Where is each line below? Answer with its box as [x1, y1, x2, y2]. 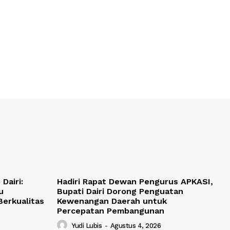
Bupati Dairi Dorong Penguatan [56, 186, 183, 197]
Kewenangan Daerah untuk [56, 196, 167, 206]
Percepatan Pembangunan [56, 206, 164, 216]
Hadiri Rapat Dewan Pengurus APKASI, [56, 177, 213, 187]
